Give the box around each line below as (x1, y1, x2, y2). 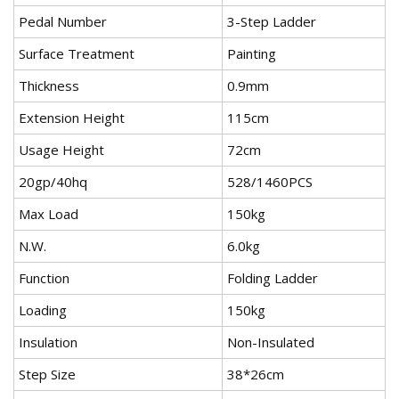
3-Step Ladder (227, 12, 316, 31)
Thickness (19, 77, 79, 95)
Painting (227, 45, 276, 63)
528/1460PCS (227, 173, 313, 191)
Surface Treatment (19, 45, 134, 63)
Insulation (19, 333, 77, 352)
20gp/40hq (19, 173, 87, 191)
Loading (19, 301, 67, 320)
